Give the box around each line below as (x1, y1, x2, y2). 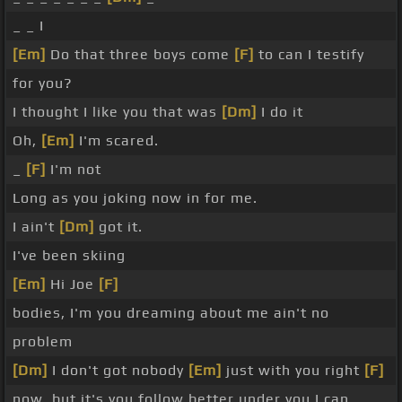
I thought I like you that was (13, 103, 222, 121)
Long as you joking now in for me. (13, 189, 258, 207)
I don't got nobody (48, 362, 188, 380)
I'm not (46, 161, 101, 179)
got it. (94, 218, 143, 236)
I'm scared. (74, 132, 159, 150)
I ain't (13, 218, 59, 236)
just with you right (222, 362, 364, 380)
